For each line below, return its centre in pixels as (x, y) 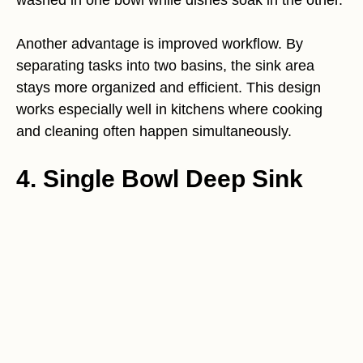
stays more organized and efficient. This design (169, 87)
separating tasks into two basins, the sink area (165, 65)
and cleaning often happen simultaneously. (154, 131)
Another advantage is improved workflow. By (160, 43)
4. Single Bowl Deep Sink (160, 178)
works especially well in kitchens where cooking (169, 109)
